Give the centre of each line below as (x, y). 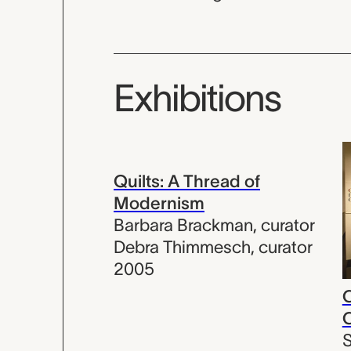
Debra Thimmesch (182, 246)
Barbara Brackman (183, 224)
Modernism (159, 203)
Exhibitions (197, 98)
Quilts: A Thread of (187, 181)
